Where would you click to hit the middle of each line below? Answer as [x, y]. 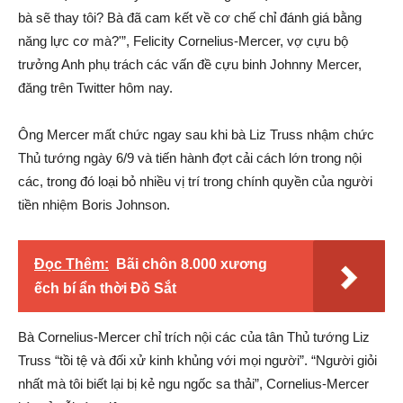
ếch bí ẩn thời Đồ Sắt [105, 288]
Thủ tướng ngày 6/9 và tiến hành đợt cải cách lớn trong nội [190, 158]
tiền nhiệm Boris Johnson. [94, 205]
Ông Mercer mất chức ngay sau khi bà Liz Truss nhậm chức [196, 134]
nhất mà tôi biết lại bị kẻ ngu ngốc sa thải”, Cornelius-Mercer [193, 384]
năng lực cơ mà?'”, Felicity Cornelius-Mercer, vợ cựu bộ [183, 41]
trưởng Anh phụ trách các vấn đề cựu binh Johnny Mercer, [190, 64]
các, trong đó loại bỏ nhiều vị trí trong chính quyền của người [195, 181]
